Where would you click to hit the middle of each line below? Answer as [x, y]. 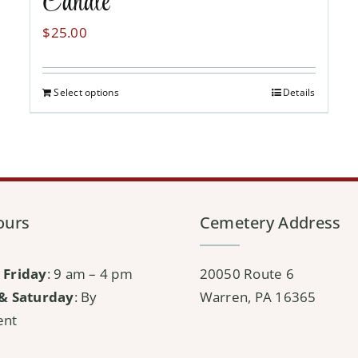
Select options [86, 93]
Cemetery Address [270, 223]
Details [299, 93]
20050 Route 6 [247, 274]
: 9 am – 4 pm [89, 274]
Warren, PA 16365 [258, 297]
